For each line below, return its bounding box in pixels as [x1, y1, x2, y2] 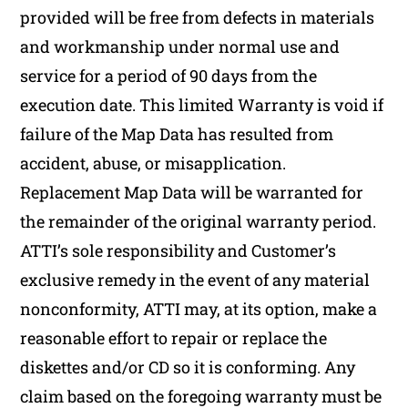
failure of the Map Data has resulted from [20, 123, 334, 145]
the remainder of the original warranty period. [20, 210, 377, 232]
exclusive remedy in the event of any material [20, 269, 371, 291]
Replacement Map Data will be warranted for [20, 181, 364, 203]
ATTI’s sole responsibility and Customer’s [20, 240, 337, 261]
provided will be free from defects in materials [20, 6, 375, 28]
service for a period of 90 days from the [20, 65, 318, 87]
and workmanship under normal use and [20, 36, 341, 57]
